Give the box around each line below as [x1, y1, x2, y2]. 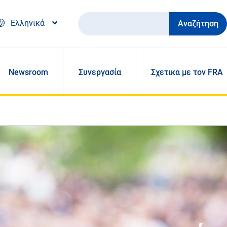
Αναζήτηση [78, 14, 118, 24]
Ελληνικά [11, 18, 45, 28]
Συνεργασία [78, 67, 121, 78]
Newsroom [9, 67, 49, 78]
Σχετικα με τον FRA [150, 67, 223, 78]
